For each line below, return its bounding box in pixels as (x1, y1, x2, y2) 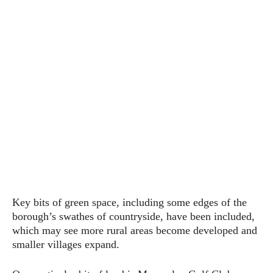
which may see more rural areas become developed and (12, 224, 257, 236)
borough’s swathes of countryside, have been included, (12, 210, 255, 222)
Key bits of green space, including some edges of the (12, 196, 247, 208)
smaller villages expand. (12, 238, 119, 250)
